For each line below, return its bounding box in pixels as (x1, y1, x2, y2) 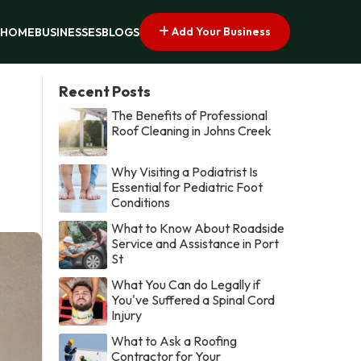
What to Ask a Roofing (111, 332, 238, 349)
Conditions (111, 193, 171, 210)
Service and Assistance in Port (111, 234, 280, 251)
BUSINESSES (35, 25, 102, 40)
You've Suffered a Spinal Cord (111, 291, 276, 308)
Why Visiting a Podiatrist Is (111, 163, 259, 180)
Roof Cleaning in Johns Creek (111, 122, 272, 139)
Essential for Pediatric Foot (111, 178, 263, 195)
